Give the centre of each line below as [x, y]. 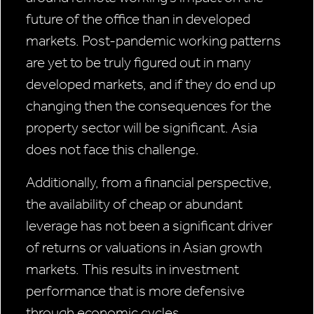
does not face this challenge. [112, 150]
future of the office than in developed [138, 19]
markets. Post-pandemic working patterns [153, 41]
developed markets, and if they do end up [151, 84]
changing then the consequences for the [149, 106]
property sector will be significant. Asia [142, 128]
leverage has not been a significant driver [149, 226]
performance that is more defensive [135, 291]
